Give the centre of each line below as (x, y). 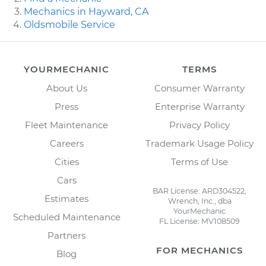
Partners (66, 235)
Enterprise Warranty (199, 106)
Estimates (66, 198)
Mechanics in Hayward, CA (86, 11)
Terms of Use (199, 161)
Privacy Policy (199, 125)
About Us (66, 88)
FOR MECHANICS (199, 250)
